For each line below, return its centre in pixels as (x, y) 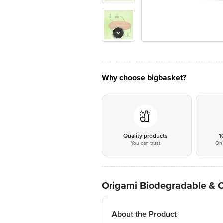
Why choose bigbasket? (144, 78)
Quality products (145, 136)
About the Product (144, 214)
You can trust (145, 143)
